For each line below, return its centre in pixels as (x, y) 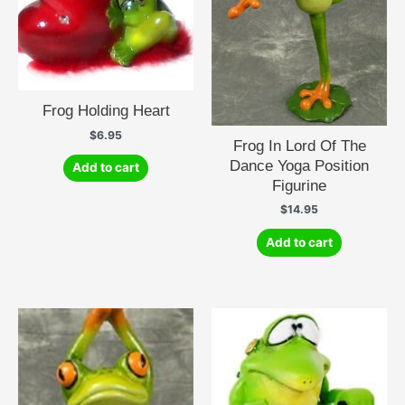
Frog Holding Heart (106, 110)
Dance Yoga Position (299, 165)
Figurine (299, 185)
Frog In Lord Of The (299, 145)
